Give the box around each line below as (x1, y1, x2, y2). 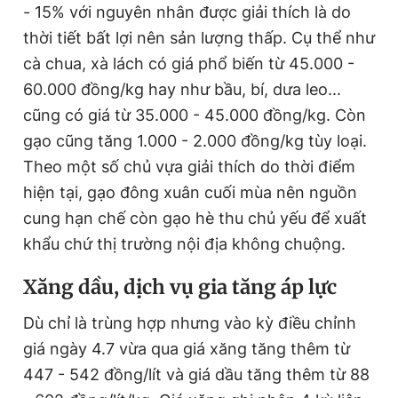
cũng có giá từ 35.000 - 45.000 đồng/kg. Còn (23, 105, 366, 124)
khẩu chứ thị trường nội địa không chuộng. (23, 234, 346, 253)
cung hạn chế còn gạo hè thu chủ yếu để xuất (23, 208, 367, 227)
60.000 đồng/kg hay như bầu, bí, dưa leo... (23, 79, 341, 99)
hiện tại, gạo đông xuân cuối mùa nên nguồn (23, 182, 357, 202)
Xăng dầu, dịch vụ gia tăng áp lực (23, 274, 337, 299)
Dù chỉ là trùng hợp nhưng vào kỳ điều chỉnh (23, 313, 356, 332)
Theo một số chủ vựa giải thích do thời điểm (23, 156, 355, 176)
